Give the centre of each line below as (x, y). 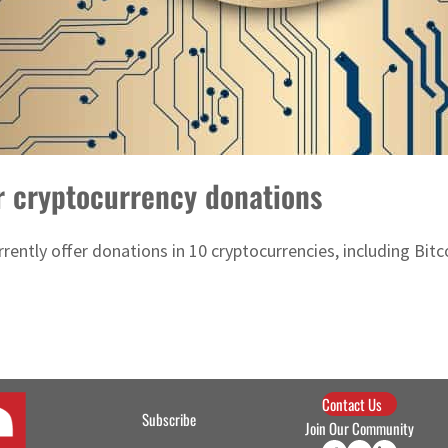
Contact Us (352, 404)
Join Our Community (360, 428)
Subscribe (169, 419)
